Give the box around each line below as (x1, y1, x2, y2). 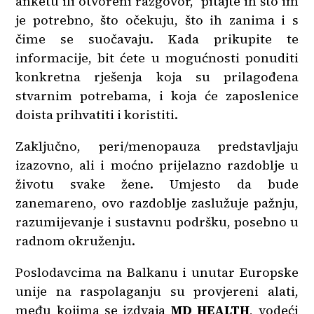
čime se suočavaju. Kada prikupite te (15, 29, 299, 48)
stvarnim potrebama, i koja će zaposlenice (15, 86, 299, 104)
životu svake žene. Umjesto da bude (15, 175, 299, 193)
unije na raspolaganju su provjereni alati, (15, 282, 299, 300)
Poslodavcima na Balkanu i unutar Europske (15, 263, 299, 281)
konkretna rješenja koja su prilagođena (15, 67, 299, 86)
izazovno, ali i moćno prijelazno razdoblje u (15, 156, 299, 174)
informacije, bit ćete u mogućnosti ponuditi (15, 48, 299, 67)
